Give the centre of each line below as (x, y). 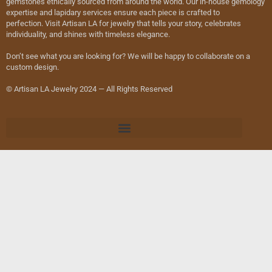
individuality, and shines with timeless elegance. (88, 34)
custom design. (32, 67)
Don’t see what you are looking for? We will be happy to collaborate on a (128, 56)
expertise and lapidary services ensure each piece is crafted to (113, 12)
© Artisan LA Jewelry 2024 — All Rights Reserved (89, 89)
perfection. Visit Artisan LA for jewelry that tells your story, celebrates (124, 23)
